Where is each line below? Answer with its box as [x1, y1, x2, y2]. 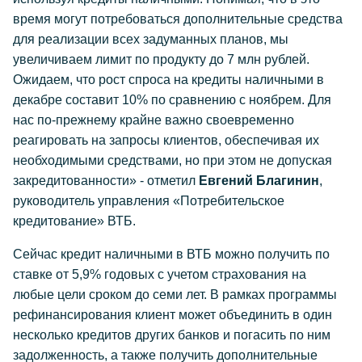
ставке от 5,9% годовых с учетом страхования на [13, 267, 306, 281]
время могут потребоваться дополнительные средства [13, 12, 343, 26]
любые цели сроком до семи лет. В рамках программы [13, 288, 337, 301]
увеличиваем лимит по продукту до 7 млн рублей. [13, 53, 309, 66]
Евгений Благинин [199, 174, 319, 187]
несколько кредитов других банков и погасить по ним [13, 328, 330, 342]
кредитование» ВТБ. [13, 214, 136, 228]
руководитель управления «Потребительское [13, 194, 284, 208]
